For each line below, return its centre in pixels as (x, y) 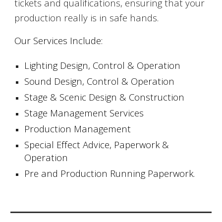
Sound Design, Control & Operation (101, 81)
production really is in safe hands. (87, 17)
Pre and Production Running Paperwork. (110, 173)
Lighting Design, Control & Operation (103, 65)
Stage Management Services (84, 112)
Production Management (78, 128)
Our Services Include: (59, 40)
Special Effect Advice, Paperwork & (97, 144)
